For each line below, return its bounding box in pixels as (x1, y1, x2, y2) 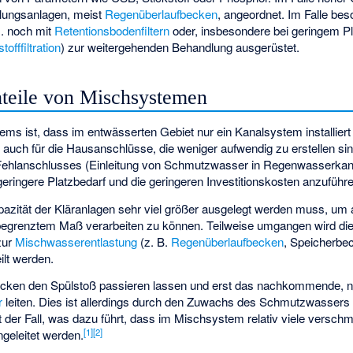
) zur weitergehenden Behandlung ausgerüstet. (61, 38, 300, 55)
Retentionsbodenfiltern (54, 21, 170, 39)
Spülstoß (50, 277, 97, 294)
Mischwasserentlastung (15, 232, 138, 250)
